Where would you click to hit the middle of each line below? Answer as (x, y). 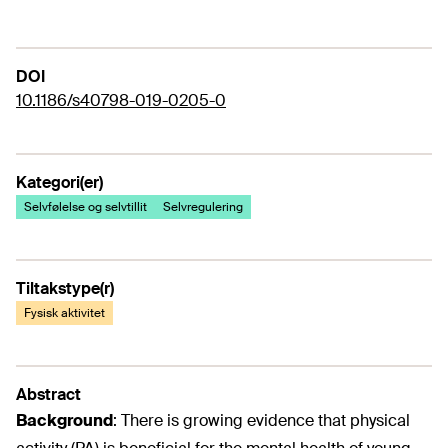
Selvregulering (203, 207)
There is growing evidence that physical (265, 420)
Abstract (48, 394)
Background (64, 420)
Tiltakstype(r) (65, 288)
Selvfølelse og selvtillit (85, 207)
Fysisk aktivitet (64, 313)
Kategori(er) (59, 182)
